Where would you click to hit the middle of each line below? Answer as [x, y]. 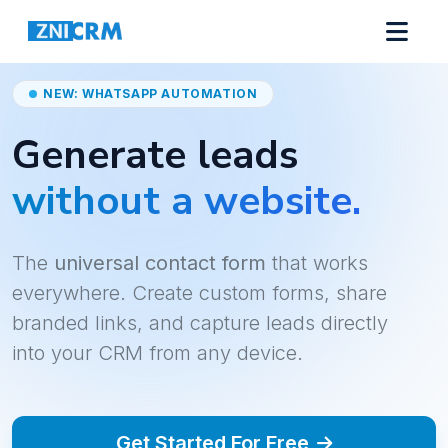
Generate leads [155, 155]
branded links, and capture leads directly [200, 323]
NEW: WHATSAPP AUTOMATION [150, 93]
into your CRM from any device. [157, 353]
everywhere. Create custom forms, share [199, 293]
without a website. [186, 201]
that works [317, 263]
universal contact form [160, 263]
